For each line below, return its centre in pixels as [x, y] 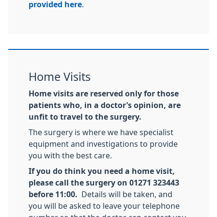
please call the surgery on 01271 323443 [104, 183]
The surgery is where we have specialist [101, 132]
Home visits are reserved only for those [104, 93]
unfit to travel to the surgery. [86, 117]
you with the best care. [70, 155]
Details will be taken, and [125, 194]
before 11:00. [53, 194]
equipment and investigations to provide [103, 144]
